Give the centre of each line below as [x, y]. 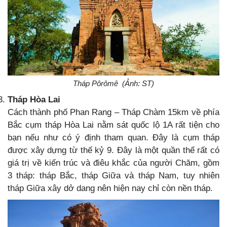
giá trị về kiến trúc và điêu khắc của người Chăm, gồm [113, 163]
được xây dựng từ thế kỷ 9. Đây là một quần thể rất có [113, 150]
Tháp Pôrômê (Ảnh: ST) [113, 83]
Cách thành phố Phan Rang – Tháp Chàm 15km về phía [113, 112]
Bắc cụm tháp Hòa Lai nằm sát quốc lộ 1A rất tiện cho [113, 125]
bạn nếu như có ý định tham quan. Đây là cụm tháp [113, 137]
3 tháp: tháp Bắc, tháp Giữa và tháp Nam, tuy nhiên [113, 175]
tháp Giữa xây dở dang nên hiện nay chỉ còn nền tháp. [110, 188]
